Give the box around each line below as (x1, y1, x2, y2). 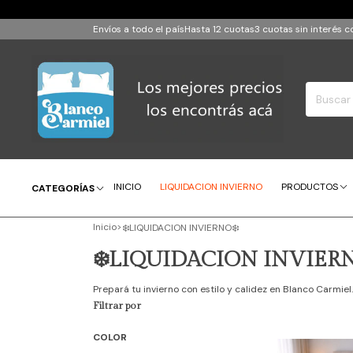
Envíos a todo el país (93, 23, 184, 35)
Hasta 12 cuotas (184, 23, 255, 35)
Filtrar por (93, 299, 141, 313)
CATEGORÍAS (32, 181, 95, 195)
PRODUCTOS (281, 180, 338, 194)
